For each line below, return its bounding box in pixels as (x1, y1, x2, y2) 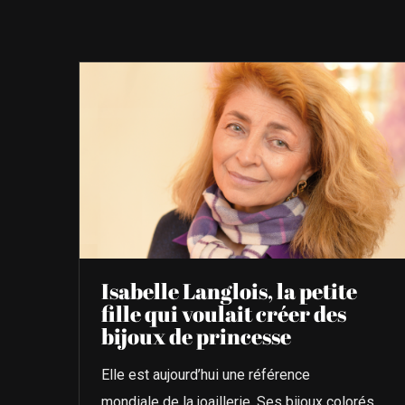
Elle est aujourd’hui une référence (100, 365, 310, 383)
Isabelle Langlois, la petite (100, 276, 357, 306)
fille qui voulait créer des (100, 298, 346, 328)
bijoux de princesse (100, 321, 291, 351)
